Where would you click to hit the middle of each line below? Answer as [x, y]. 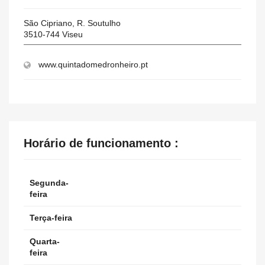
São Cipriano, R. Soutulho [72, 23]
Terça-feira [51, 218]
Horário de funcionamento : [101, 143]
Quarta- [45, 241]
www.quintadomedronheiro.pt [93, 64]
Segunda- [49, 183]
